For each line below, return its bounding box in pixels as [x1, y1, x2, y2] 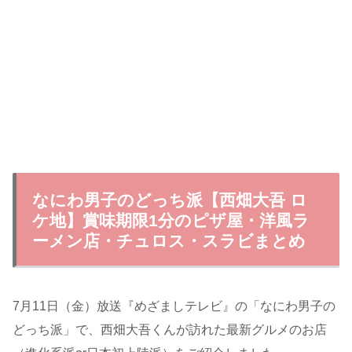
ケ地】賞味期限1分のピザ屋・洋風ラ [32, 211, 310, 230]
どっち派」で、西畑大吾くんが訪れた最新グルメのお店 [13, 323, 327, 337]
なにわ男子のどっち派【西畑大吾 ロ [32, 191, 307, 210]
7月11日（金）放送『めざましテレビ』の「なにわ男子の [13, 299, 335, 313]
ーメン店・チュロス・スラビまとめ [32, 232, 306, 251]
